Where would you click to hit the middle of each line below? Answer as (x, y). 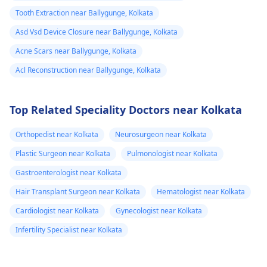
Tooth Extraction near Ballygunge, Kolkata (84, 13)
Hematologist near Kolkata (201, 191)
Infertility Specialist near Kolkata (69, 229)
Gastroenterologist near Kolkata (69, 172)
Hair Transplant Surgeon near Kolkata (78, 191)
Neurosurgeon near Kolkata (161, 134)
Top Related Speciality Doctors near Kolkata (126, 109)
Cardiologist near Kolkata (57, 210)
